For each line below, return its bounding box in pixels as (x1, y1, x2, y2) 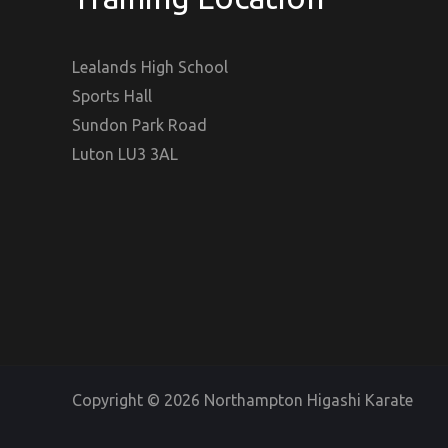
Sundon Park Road (72, 116, 207, 135)
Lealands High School (72, 58, 228, 77)
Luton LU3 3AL (72, 145, 178, 164)
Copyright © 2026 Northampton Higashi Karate (72, 391, 413, 410)
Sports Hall (72, 87, 152, 106)
